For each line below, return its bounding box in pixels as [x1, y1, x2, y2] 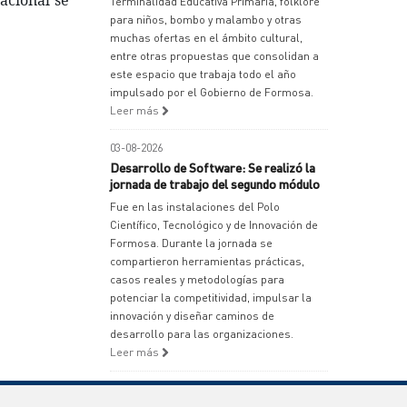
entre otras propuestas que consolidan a [110, 49, 319, 63]
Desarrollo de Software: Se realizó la [110, 159, 315, 175]
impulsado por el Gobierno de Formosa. [110, 85, 313, 99]
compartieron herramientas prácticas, [110, 254, 304, 268]
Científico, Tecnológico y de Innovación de [110, 218, 318, 232]
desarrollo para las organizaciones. [110, 327, 293, 341]
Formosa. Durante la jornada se [110, 236, 273, 250]
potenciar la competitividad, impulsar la [110, 291, 312, 304]
